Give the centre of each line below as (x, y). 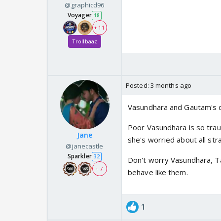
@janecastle (85, 146)
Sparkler (79, 156)
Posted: (138, 86)
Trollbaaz (85, 41)
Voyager (80, 15)
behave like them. (158, 172)
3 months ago (171, 86)
